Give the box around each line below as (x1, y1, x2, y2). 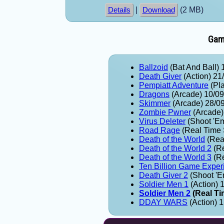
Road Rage (139, 125, 180, 134)
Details (107, 6, 130, 14)
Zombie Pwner (139, 107, 191, 116)
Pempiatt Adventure (139, 80, 208, 89)
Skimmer (139, 98, 170, 107)
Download (142, 6, 175, 14)
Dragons (139, 89, 169, 98)
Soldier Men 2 (139, 188, 190, 197)
